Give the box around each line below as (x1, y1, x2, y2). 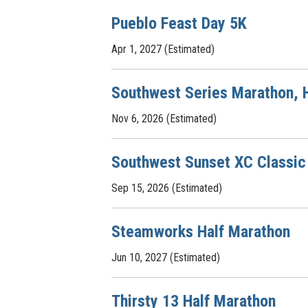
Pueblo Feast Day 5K (111, 14, 247, 33)
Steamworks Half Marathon (111, 222, 290, 241)
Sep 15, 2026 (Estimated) (111, 181, 222, 195)
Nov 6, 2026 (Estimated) (111, 112, 217, 125)
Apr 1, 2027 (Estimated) (111, 43, 214, 56)
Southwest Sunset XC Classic (111, 153, 306, 172)
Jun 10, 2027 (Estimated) (111, 251, 220, 264)
